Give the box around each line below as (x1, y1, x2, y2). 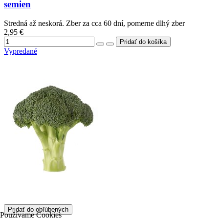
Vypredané (4, 46, 37, 55)
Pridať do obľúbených (8, 205, 68, 213)
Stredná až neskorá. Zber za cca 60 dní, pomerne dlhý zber (4, 19, 185, 27)
